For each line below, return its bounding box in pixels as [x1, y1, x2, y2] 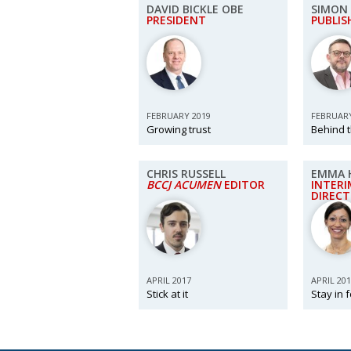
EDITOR [221, 177, 265, 192]
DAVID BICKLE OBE [147, 2, 244, 16]
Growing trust [147, 122, 211, 136]
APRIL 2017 [147, 274, 191, 286]
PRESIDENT [147, 13, 206, 27]
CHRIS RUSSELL [147, 166, 226, 181]
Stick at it [147, 287, 188, 301]
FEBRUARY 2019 [147, 110, 211, 121]
